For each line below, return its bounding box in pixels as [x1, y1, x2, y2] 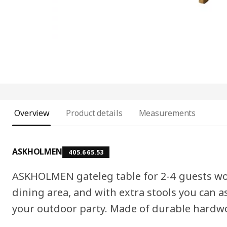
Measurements [138, 107, 196, 119]
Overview [14, 107, 50, 119]
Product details [66, 107, 123, 119]
